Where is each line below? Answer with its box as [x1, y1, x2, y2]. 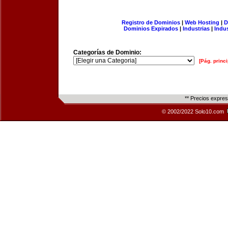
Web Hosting [184, 19, 219, 25]
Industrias [183, 25, 210, 32]
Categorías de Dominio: [73, 49, 141, 56]
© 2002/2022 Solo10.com [162, 108, 225, 115]
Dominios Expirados [124, 25, 178, 32]
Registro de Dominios [121, 19, 180, 25]
